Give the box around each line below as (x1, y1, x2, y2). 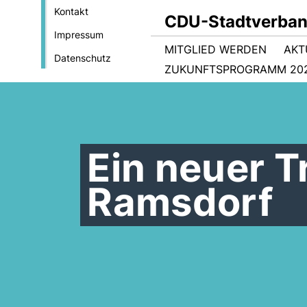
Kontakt (53, 5, 88, 17)
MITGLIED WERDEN (164, 42, 267, 56)
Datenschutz (53, 52, 111, 64)
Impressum (53, 29, 103, 40)
